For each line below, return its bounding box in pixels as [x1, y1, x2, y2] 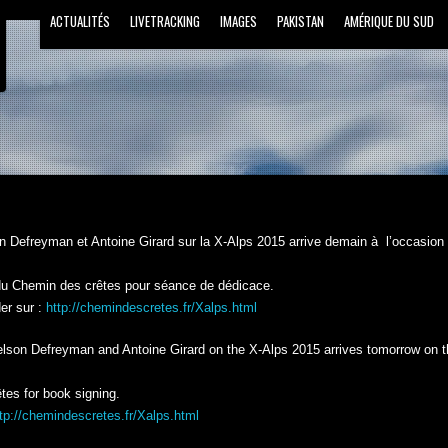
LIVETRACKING [129, 11, 200, 31]
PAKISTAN [276, 11, 324, 31]
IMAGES [219, 11, 257, 31]
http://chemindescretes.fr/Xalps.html [46, 299, 257, 315]
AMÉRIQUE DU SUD [343, 11, 434, 31]
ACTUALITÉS [49, 11, 110, 31]
